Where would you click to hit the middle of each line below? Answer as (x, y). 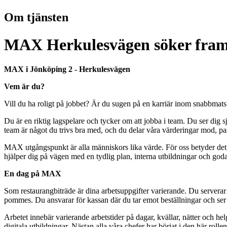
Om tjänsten (36, 17)
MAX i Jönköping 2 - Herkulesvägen (67, 69)
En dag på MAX (33, 174)
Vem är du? (24, 87)
